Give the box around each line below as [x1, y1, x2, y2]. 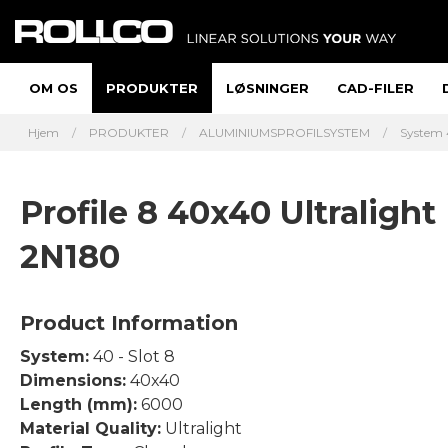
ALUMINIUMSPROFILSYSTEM [199, 125, 370, 140]
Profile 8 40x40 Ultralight [20, 193, 436, 232]
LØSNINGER [226, 80, 309, 96]
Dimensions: [20, 371, 126, 390]
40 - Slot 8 [89, 347, 175, 366]
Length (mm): [20, 395, 137, 414]
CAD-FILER [337, 80, 414, 96]
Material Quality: [20, 419, 161, 438]
